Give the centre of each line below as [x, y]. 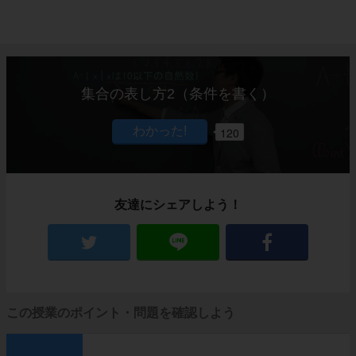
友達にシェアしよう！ [178, 205]
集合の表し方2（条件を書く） [178, 94]
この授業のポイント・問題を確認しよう [121, 313]
